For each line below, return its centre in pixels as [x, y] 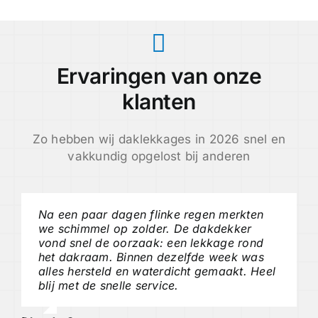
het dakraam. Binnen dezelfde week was [151, 257]
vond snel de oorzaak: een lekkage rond [151, 243]
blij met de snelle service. [108, 286]
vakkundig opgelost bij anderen [159, 157]
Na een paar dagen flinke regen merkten [151, 215]
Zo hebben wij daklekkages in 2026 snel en [159, 139]
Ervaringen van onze [159, 76]
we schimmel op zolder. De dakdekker [145, 229]
